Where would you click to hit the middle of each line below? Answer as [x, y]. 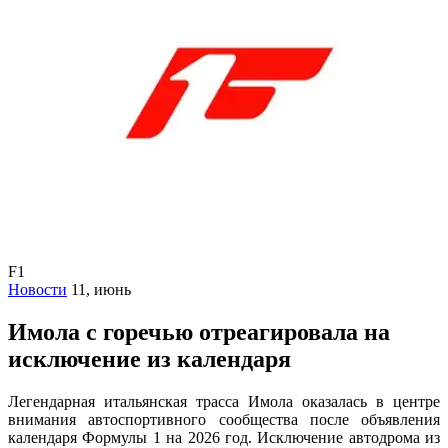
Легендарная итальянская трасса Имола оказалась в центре [224, 401]
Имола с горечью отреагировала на [199, 331]
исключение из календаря [149, 358]
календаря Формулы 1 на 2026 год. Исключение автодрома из [224, 437]
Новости [37, 289]
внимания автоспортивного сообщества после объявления [224, 419]
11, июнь [101, 289]
